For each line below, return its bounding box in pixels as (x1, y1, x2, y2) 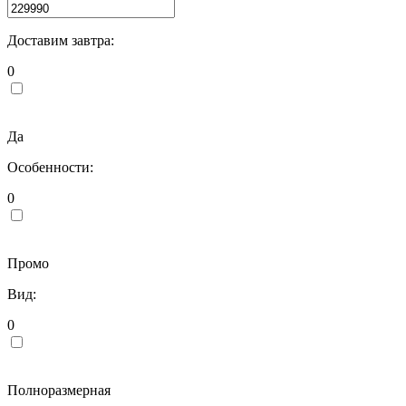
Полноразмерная (7, 382, 111, 398)
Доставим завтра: (7, 32, 114, 48)
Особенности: (7, 159, 93, 175)
